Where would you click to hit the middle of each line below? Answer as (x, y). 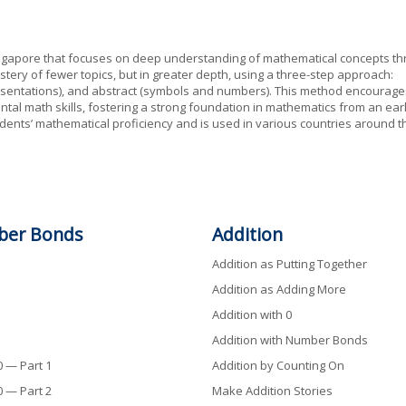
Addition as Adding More (279, 289)
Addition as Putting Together (289, 263)
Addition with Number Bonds (290, 339)
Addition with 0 (251, 314)
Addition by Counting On (278, 365)
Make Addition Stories (272, 390)
